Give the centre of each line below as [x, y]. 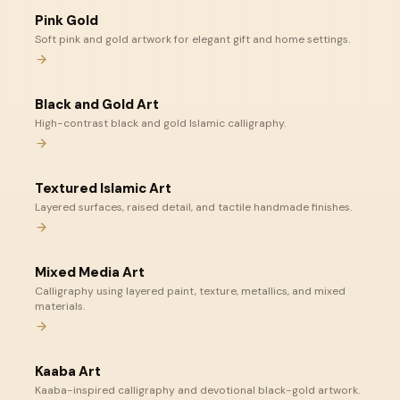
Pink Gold [67, 21]
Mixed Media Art [90, 272]
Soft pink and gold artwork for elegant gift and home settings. [192, 39]
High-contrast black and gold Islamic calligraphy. [160, 123]
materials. [60, 306]
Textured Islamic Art [103, 188]
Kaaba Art [68, 371]
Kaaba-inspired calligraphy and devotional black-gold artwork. [197, 390]
